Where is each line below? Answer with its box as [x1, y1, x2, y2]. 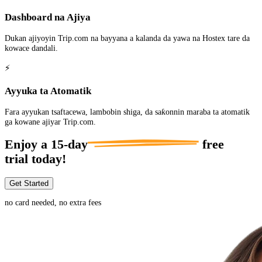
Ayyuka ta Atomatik [5, 85, 91, 97]
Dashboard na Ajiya [5, 12, 91, 23]
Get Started [9, 179, 49, 188]
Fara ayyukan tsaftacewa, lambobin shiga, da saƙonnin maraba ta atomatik [5, 107, 250, 117]
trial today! [5, 152, 66, 167]
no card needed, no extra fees [5, 198, 101, 208]
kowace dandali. [5, 43, 58, 53]
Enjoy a [5, 137, 47, 152]
